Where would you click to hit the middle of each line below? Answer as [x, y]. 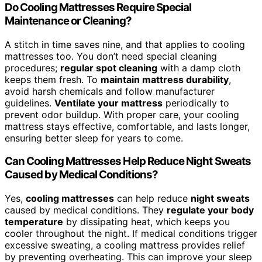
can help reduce [152, 199]
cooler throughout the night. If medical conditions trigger [131, 234]
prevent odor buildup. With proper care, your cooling [122, 114]
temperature [34, 222]
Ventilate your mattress [108, 103]
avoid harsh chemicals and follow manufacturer [110, 91]
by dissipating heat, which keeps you [146, 222]
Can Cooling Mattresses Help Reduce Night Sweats [128, 161]
